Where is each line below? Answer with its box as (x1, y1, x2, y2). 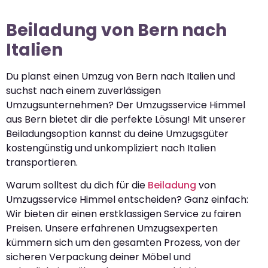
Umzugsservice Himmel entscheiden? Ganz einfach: (6, 193, 248, 207)
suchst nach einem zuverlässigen (6, 84, 161, 98)
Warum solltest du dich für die (6, 178, 148, 193)
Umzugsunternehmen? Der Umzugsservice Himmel (6, 98, 245, 112)
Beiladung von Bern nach (6, 19, 227, 42)
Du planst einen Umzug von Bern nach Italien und (6, 69, 235, 84)
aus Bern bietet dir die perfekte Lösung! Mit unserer (6, 112, 246, 127)
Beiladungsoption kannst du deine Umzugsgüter (6, 127, 229, 141)
